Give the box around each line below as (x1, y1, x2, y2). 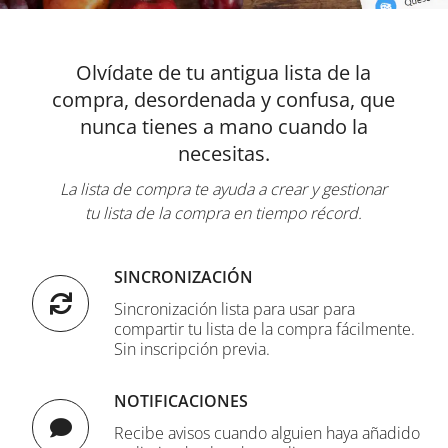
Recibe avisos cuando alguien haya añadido (114, 422, 421, 444)
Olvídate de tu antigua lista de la (76, 59, 372, 86)
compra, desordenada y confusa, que (52, 86, 396, 113)
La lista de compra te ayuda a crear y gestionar (60, 178, 388, 200)
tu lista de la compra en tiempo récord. (85, 202, 363, 224)
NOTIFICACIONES (114, 390, 249, 412)
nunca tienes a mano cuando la (79, 113, 368, 140)
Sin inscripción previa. (114, 338, 271, 360)
